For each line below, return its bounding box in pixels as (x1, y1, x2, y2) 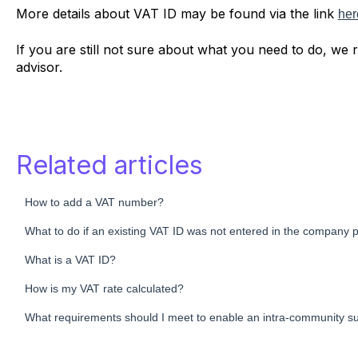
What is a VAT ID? (24, 253, 116, 267)
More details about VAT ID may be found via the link (15, 5, 338, 22)
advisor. (15, 58, 66, 75)
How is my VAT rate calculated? (24, 282, 184, 296)
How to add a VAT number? (24, 196, 164, 209)
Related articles (15, 149, 203, 181)
